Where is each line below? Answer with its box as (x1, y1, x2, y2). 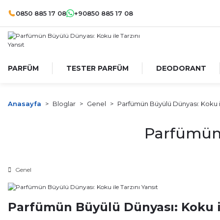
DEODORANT (156, 64, 206, 73)
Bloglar (53, 100, 76, 108)
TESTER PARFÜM (66, 64, 129, 73)
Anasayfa (8, 100, 41, 108)
